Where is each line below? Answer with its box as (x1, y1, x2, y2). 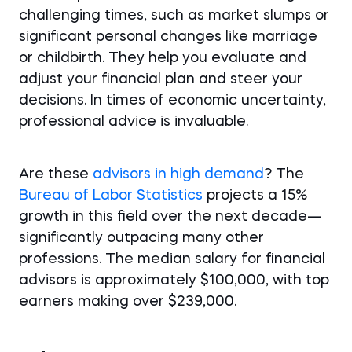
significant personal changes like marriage (19, 30, 317, 44)
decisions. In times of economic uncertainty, (19, 93, 326, 108)
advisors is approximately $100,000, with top (19, 273, 329, 288)
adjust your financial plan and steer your (19, 72, 302, 86)
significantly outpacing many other (19, 231, 264, 245)
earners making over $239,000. (19, 295, 236, 309)
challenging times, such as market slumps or (19, 9, 329, 23)
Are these (19, 167, 93, 181)
